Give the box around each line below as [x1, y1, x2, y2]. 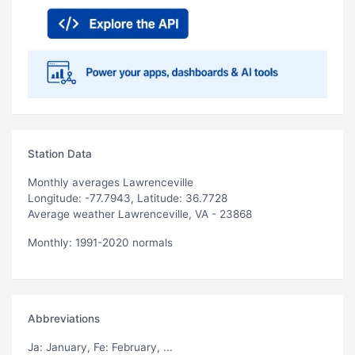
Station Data [28, 147, 92, 160]
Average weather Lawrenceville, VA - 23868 [28, 207, 252, 220]
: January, [40, 340, 94, 353]
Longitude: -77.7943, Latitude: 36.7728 [28, 191, 227, 204]
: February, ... [105, 340, 173, 353]
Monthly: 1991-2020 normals [28, 235, 173, 249]
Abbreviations [28, 311, 100, 325]
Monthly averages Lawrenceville [28, 175, 193, 189]
